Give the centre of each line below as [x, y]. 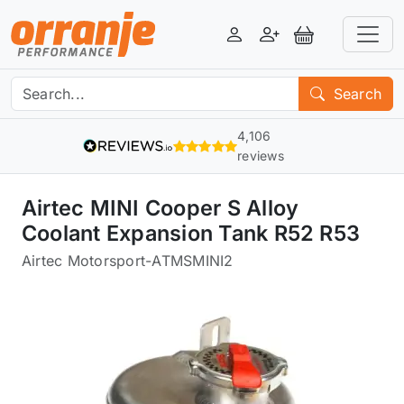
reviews [261, 156]
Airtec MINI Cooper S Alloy [161, 208]
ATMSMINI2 [193, 261]
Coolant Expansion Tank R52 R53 [191, 233]
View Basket [345, 44]
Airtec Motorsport [84, 261]
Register [297, 44]
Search [355, 94]
